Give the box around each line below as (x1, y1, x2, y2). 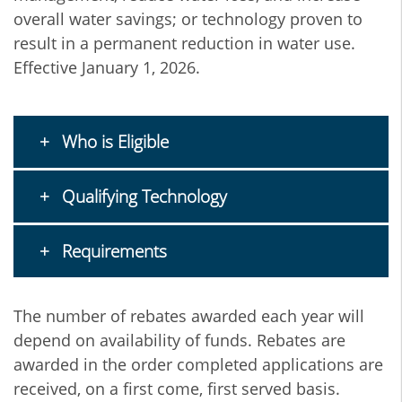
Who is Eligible (57, 130, 169, 153)
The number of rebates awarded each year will (13, 305, 364, 327)
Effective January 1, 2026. (13, 57, 200, 78)
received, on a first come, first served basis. (13, 378, 340, 399)
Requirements (57, 240, 167, 263)
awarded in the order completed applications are (13, 354, 383, 375)
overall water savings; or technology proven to (13, 8, 363, 30)
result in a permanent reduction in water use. (13, 32, 355, 54)
